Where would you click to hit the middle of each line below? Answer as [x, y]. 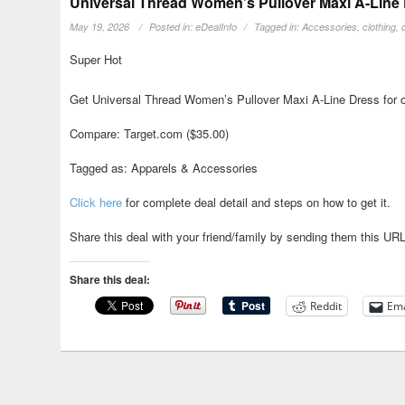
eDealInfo [217, 27]
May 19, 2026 [100, 27]
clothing [380, 27]
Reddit [326, 306]
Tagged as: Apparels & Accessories [164, 168]
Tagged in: [278, 27]
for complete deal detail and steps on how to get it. [257, 202]
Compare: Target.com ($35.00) [150, 133]
